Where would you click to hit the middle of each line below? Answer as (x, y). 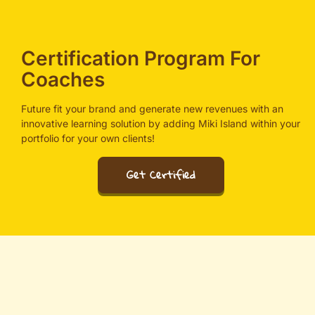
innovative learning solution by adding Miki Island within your (161, 123)
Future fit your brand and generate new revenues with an (152, 108)
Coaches (63, 79)
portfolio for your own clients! (88, 138)
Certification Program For (141, 58)
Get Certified (161, 174)
